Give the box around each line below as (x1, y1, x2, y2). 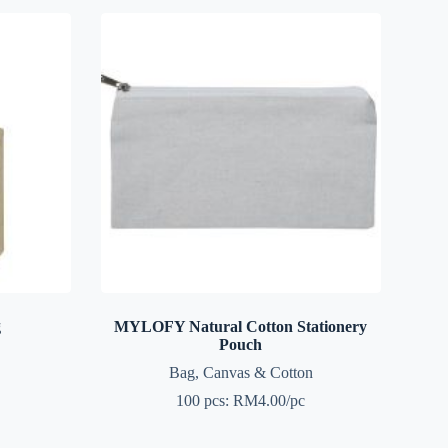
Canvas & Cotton (202, 363, 313, 381)
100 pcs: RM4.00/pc (176, 391, 306, 409)
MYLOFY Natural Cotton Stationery (114, 317, 368, 335)
